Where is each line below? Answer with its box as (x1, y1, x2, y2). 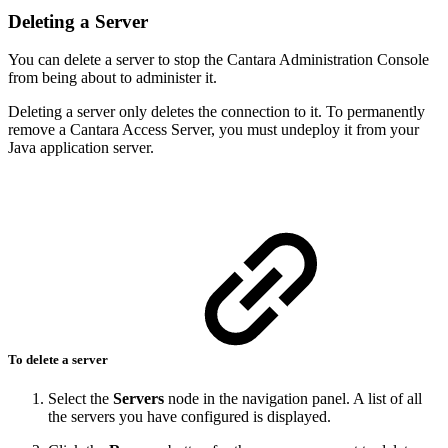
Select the (48, 389, 113, 407)
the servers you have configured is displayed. (48, 407, 331, 425)
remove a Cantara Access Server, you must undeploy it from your (8, 121, 419, 139)
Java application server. (8, 139, 154, 157)
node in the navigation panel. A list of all (164, 389, 422, 407)
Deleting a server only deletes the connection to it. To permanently (8, 103, 425, 121)
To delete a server (8, 351, 111, 367)
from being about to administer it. (8, 69, 217, 87)
